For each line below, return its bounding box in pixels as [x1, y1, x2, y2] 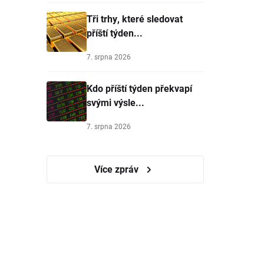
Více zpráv [94, 163, 141, 175]
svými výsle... [87, 96, 144, 108]
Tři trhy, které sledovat [87, 12, 183, 25]
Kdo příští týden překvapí [87, 82, 192, 94]
